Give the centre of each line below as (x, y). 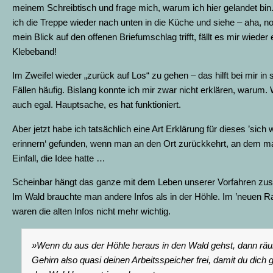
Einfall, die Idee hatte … (59, 158)
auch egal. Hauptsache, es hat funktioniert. (97, 105)
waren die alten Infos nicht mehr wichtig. (91, 211)
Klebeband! (34, 52)
